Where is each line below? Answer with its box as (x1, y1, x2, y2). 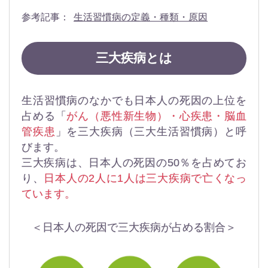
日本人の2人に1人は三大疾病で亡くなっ (44, 172, 247, 184)
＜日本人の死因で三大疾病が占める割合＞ (32, 221, 236, 233)
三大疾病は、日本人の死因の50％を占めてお (22, 156, 246, 169)
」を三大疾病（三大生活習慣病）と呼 (55, 125, 247, 138)
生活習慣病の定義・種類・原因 (74, 12, 208, 23)
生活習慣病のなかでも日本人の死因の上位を (22, 94, 246, 106)
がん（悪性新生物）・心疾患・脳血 (66, 109, 247, 122)
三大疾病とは (95, 50, 173, 66)
